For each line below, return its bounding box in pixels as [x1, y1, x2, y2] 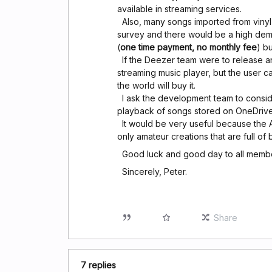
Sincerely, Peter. [117, 166, 187, 177]
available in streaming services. [117, 4, 242, 14]
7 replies [81, 260, 116, 270]
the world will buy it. [117, 80, 195, 90]
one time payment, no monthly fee [120, 42, 257, 52]
